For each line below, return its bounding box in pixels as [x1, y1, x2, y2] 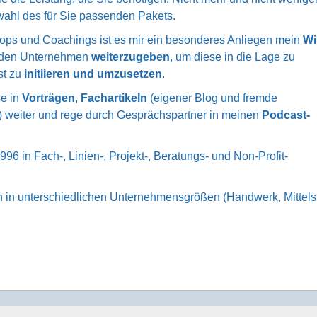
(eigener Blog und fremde [147, 91, 277, 104]
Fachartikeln [81, 91, 147, 104]
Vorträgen [22, 91, 75, 104]
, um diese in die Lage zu [170, 50, 296, 63]
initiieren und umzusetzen [24, 67, 163, 80]
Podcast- [262, 108, 311, 121]
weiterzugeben [91, 50, 171, 63]
